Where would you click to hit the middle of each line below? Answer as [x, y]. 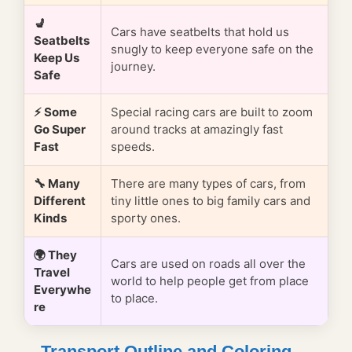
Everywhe [62, 290]
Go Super [60, 130]
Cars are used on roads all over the [208, 264]
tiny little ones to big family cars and [211, 201]
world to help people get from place [210, 281]
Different [60, 201]
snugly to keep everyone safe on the [212, 49]
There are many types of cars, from [208, 184]
